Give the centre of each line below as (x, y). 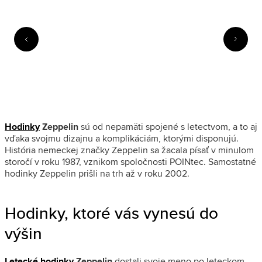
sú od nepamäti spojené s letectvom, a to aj (168, 126)
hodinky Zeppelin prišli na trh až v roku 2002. (97, 173)
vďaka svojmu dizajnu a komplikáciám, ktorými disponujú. (122, 138)
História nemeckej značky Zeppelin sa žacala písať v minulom (129, 150)
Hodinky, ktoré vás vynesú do (111, 213)
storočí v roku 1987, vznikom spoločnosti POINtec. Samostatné (130, 161)
